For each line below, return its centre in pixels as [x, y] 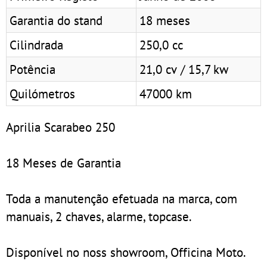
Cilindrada [36, 44]
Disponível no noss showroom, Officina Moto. [126, 252]
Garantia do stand [56, 20]
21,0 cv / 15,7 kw [184, 69]
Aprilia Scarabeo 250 [60, 127]
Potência [32, 69]
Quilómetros [42, 93]
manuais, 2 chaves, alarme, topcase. [99, 216]
